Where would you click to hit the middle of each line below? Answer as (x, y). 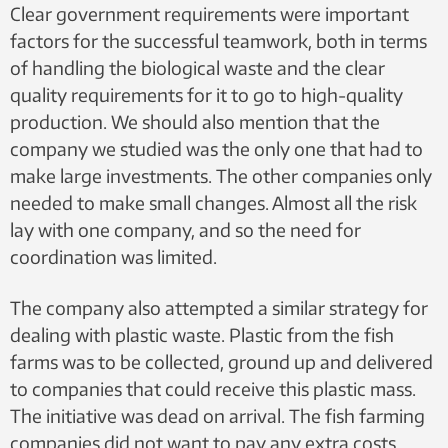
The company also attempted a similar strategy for (219, 307)
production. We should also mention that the (195, 121)
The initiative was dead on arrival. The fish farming (217, 415)
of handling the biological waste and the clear (197, 67)
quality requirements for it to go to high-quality (206, 94)
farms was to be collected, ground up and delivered (221, 361)
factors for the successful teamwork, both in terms (218, 40)
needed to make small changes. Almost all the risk (213, 202)
